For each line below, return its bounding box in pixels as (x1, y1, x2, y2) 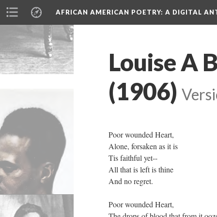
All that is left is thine (108, 164, 173, 174)
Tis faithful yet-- (108, 153, 157, 163)
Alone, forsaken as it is (108, 141, 178, 151)
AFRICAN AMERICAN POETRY (56, 8, 161, 16)
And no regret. (108, 176, 153, 186)
